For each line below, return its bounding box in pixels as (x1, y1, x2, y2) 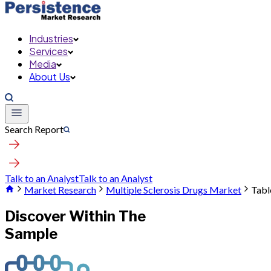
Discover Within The (5, 207, 146, 225)
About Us (29, 70, 70, 83)
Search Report (5, 123, 64, 135)
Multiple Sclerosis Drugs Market (106, 184, 241, 195)
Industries (29, 32, 73, 45)
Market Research (24, 184, 96, 195)
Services (29, 45, 68, 57)
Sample (5, 224, 57, 243)
